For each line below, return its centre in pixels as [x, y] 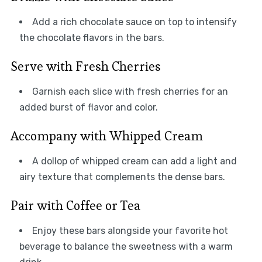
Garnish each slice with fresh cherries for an [130, 91]
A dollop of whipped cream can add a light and [134, 161]
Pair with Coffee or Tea [75, 205]
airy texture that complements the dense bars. [122, 177]
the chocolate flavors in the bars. [92, 37]
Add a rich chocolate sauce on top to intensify [134, 22]
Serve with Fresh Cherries [85, 66]
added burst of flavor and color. [88, 107]
